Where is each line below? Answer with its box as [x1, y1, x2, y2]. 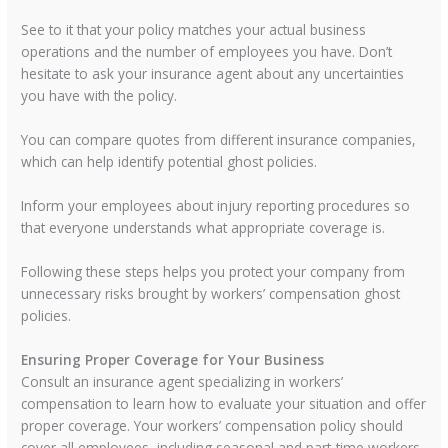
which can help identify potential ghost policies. [21, 152, 318, 172]
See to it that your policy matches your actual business [21, 20, 367, 40]
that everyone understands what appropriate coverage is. [21, 217, 390, 237]
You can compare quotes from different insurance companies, [21, 130, 417, 150]
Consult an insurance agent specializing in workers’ [21, 371, 344, 391]
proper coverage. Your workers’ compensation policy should [21, 415, 404, 435]
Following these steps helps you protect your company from [21, 261, 406, 281]
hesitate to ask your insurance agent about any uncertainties [21, 64, 405, 84]
